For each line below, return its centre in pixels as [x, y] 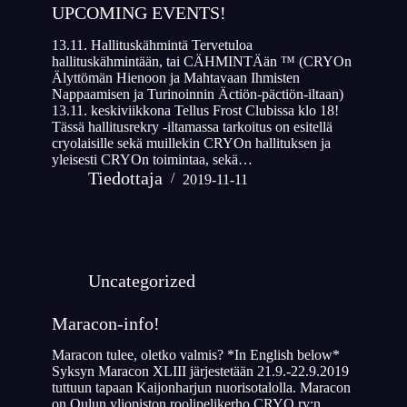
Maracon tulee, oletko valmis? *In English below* [195, 355]
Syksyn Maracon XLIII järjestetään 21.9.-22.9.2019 [200, 372]
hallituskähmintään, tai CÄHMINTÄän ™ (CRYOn [201, 61]
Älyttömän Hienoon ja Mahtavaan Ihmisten [175, 77]
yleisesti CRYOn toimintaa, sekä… [152, 159]
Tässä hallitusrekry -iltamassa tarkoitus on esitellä [192, 126]
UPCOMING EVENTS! [139, 12]
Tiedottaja [125, 178]
